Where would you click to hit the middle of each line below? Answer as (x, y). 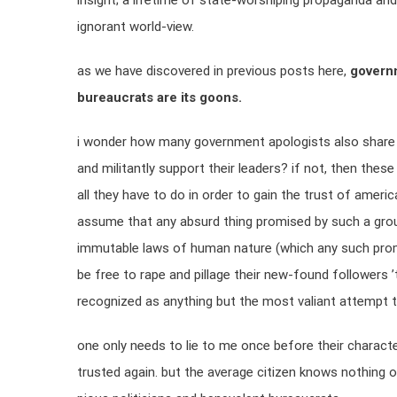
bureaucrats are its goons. (160, 97)
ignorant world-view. (136, 27)
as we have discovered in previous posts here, (214, 71)
